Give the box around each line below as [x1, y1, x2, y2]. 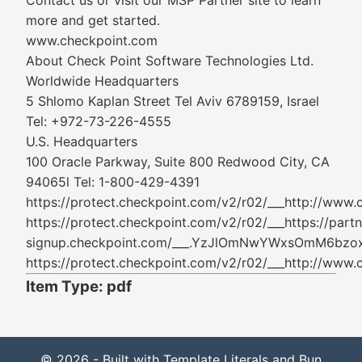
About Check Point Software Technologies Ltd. [26, 53, 314, 69]
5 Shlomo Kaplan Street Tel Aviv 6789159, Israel [26, 93, 319, 109]
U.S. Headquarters [26, 133, 137, 149]
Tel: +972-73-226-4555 [26, 113, 171, 129]
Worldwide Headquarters [26, 73, 179, 89]
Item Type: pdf [26, 277, 132, 296]
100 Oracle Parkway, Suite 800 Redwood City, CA [26, 154, 330, 170]
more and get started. [26, 12, 160, 28]
